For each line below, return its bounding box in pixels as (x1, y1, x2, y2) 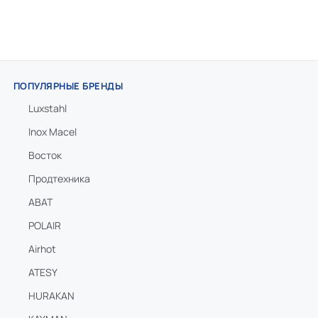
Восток (28, 148, 62, 162)
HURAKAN (28, 289, 75, 302)
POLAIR (28, 219, 61, 232)
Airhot (28, 242, 56, 256)
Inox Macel (28, 125, 77, 138)
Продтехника (28, 172, 90, 185)
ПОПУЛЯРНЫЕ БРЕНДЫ (13, 79, 124, 92)
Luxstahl (28, 102, 67, 115)
